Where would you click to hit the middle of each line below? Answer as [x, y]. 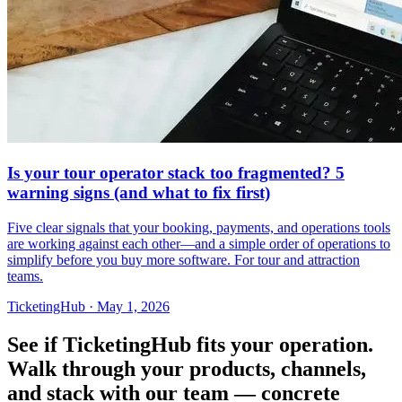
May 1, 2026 [133, 306]
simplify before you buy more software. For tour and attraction [184, 259]
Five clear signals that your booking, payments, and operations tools [199, 227]
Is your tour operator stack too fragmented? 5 [176, 172]
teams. [25, 275]
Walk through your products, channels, [187, 368]
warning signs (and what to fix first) [139, 192]
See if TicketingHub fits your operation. [190, 344]
